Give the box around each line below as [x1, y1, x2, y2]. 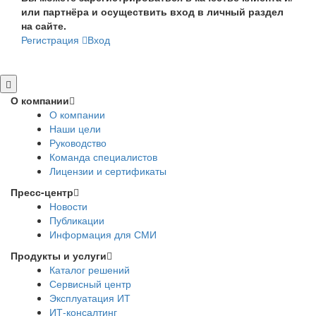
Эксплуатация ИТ [49, 291, 130, 305]
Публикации [49, 213, 104, 228]
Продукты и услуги [11, 248, 107, 263]
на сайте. [21, 18, 66, 33]
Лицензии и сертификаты [49, 164, 166, 178]
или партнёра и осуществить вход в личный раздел [21, 4, 284, 19]
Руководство [49, 135, 107, 150]
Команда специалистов [49, 150, 157, 164]
